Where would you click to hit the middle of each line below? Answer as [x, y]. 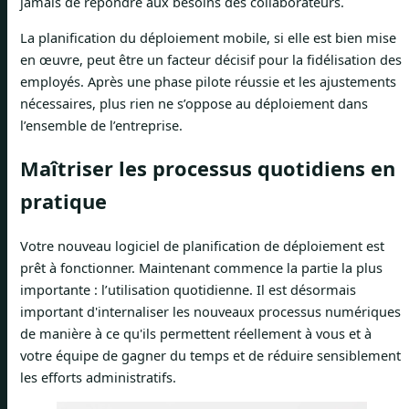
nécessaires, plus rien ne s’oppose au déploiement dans [194, 103]
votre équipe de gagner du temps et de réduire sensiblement [210, 356]
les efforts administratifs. [98, 378]
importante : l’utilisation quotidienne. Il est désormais [188, 290]
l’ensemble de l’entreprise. [101, 125]
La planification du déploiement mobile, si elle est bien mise [208, 37]
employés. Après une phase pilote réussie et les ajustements [208, 81]
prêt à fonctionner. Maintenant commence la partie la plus [201, 268]
